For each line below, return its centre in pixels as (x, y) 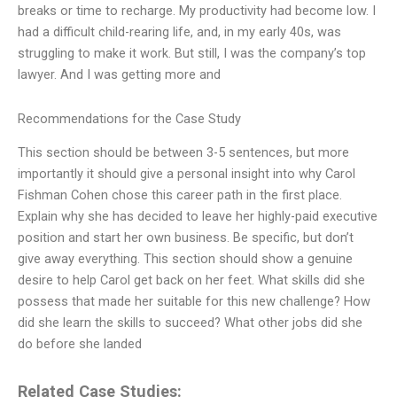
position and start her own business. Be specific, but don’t (186, 237)
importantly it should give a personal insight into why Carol (187, 174)
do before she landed (80, 344)
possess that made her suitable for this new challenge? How (194, 301)
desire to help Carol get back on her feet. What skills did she (191, 280)
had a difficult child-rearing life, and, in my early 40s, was (179, 32)
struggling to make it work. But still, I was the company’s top (192, 54)
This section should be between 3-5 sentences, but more (183, 152)
